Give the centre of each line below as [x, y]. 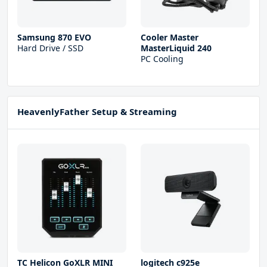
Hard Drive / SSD [50, 48]
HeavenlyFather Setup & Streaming [97, 112]
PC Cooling [162, 59]
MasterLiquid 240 [176, 48]
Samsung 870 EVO [54, 38]
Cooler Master [170, 38]
